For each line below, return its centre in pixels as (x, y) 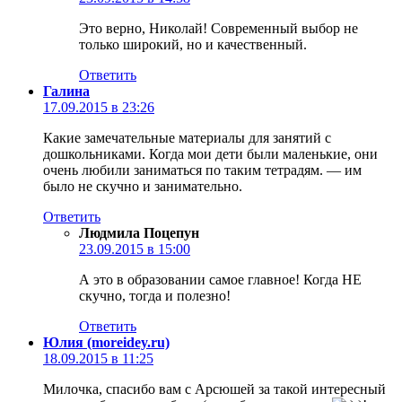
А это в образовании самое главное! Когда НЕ (220, 279)
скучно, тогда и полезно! (155, 295)
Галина (66, 91)
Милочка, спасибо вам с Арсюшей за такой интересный (214, 389)
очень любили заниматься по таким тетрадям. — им (202, 170)
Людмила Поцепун (139, 232)
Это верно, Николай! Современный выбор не (218, 28)
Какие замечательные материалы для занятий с (187, 137)
